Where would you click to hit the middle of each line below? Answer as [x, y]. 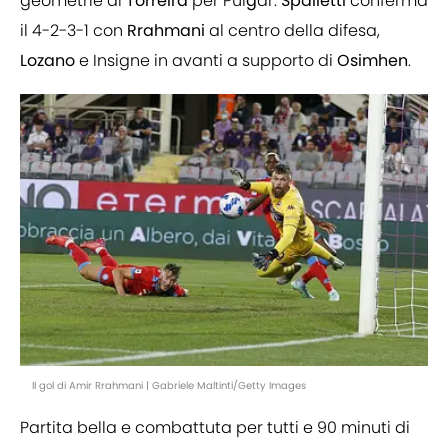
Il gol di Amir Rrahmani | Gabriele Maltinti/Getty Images [169, 386]
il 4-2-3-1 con [73, 31]
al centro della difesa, [292, 31]
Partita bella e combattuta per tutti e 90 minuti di [215, 428]
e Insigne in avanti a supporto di [206, 61]
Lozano [47, 61]
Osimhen [372, 61]
